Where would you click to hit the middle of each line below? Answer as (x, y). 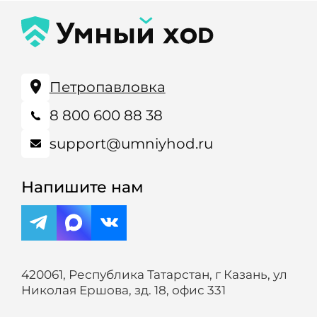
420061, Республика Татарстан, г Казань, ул (154, 274)
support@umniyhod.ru (131, 143)
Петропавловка (107, 87)
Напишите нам (82, 186)
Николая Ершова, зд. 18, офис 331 (123, 289)
